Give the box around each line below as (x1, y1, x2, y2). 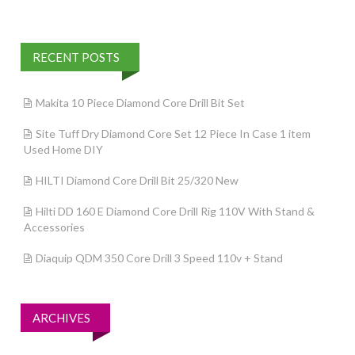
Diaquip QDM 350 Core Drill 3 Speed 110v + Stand (36, 251, 283, 265)
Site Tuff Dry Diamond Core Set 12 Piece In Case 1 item (36, 127, 311, 140)
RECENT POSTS (32, 50, 120, 64)
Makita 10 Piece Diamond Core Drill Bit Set (36, 96, 245, 109)
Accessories (24, 220, 85, 234)
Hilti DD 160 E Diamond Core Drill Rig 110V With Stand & (36, 204, 315, 218)
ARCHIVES (32, 311, 90, 325)
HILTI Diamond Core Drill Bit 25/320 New (36, 174, 239, 187)
